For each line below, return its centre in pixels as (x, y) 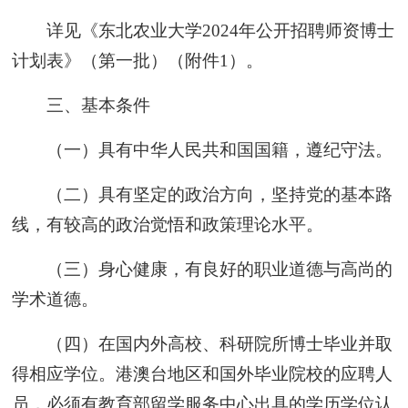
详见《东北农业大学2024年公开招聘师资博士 (220, 30)
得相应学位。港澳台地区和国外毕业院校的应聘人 (203, 373)
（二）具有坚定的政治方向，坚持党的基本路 (219, 194)
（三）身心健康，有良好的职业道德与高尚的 (219, 269)
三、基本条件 (98, 105)
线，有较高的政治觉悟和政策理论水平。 (168, 224)
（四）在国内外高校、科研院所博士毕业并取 (219, 343)
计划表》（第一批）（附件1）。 (138, 60)
